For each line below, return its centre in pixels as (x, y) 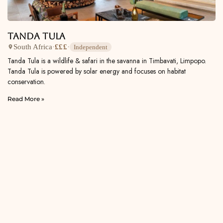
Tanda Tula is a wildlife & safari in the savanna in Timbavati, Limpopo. (107, 60)
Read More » (26, 99)
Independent (90, 47)
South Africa (33, 47)
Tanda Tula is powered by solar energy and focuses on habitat (97, 71)
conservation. (26, 81)
